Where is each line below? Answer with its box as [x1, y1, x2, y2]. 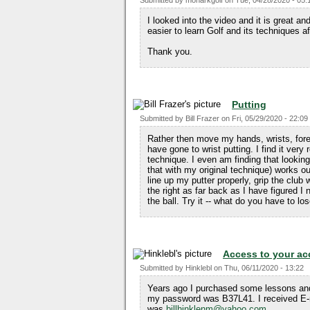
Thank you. [147, 46, 192, 57]
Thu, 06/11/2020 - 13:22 [224, 264, 304, 272]
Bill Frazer [185, 114, 219, 122]
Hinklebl [185, 264, 212, 272]
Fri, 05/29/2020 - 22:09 [232, 114, 308, 122]
